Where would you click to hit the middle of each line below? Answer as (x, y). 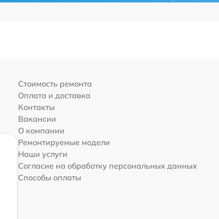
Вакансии (37, 119)
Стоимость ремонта (55, 84)
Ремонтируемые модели (64, 142)
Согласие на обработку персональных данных (107, 166)
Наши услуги (43, 154)
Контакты (36, 107)
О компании (41, 131)
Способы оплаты (49, 178)
